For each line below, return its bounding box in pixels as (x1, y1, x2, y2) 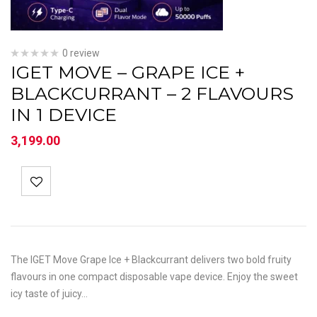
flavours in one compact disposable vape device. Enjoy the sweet (11, 271, 298, 282)
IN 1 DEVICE (11, 104, 117, 125)
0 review (62, 47, 100, 59)
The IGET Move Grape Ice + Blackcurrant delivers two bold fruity (11, 254, 292, 265)
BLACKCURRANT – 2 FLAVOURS (11, 83, 294, 104)
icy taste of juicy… (11, 288, 88, 299)
